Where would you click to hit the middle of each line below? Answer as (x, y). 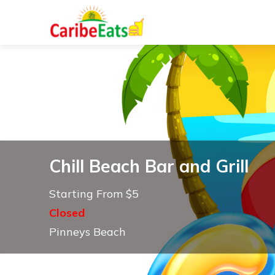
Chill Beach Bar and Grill (149, 166)
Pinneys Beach (87, 232)
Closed (67, 213)
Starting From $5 (94, 194)
